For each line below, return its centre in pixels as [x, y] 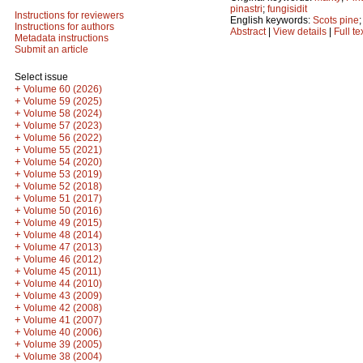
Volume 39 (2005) [63, 344]
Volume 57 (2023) [63, 126]
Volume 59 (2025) [63, 101]
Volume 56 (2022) [63, 138]
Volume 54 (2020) [63, 162]
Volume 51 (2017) [63, 199]
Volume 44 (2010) [63, 284]
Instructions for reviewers [69, 15]
